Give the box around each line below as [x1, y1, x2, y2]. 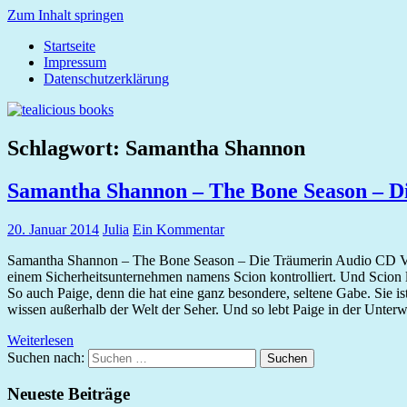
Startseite [44, 38, 95, 54]
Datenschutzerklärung [44, 71, 169, 86]
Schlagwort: [7, 135, 125, 160]
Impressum [44, 55, 106, 70]
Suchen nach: [7, 349, 84, 365]
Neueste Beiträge [7, 384, 130, 404]
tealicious [7, 53, 61, 68]
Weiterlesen [7, 332, 74, 348]
